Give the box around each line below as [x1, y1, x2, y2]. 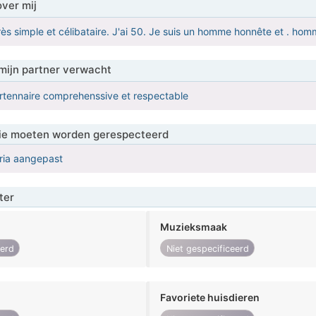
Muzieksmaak [160, 221, 228, 233]
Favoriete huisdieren [160, 291, 260, 304]
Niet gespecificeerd [166, 243, 249, 254]
